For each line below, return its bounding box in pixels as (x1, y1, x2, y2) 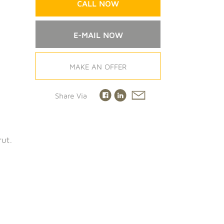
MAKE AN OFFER (69, 62, 126, 71)
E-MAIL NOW (73, 30, 123, 39)
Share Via (55, 91, 87, 100)
